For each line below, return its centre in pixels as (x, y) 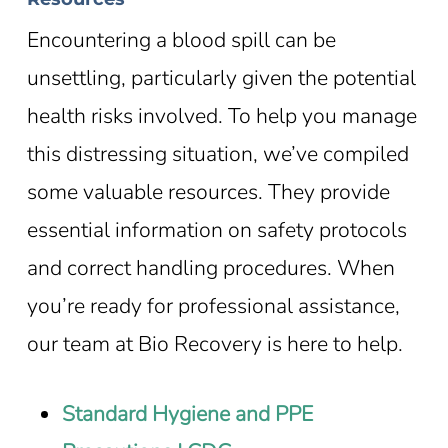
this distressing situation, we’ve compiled (217, 153)
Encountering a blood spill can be (181, 39)
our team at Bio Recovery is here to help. (214, 343)
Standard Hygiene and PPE (188, 413)
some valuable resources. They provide (208, 191)
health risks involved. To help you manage (221, 115)
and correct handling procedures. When (210, 267)
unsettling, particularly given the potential (221, 77)
